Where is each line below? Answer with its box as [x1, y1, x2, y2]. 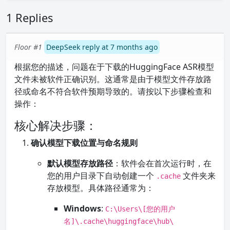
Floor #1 [14, 42, 42, 52]
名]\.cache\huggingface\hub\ [64, 217, 174, 225]
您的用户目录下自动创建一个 [47, 170, 156, 181]
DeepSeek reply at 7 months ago [46, 42, 158, 52]
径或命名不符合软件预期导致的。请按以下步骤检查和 [14, 86, 212, 97]
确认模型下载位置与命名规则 [31, 137, 138, 148]
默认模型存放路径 [47, 158, 113, 169]
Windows [64, 203, 101, 214]
